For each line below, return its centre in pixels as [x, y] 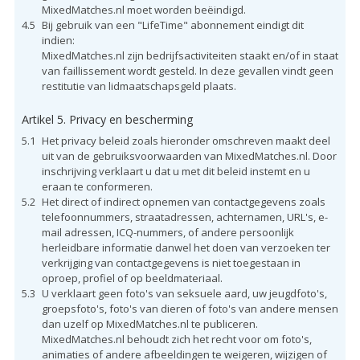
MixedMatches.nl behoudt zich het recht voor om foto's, [176, 339]
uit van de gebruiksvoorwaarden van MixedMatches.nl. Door [189, 155]
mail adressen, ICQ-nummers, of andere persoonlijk [168, 232]
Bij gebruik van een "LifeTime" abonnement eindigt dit [172, 25]
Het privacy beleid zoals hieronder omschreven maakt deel [186, 140]
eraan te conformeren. [97, 186]
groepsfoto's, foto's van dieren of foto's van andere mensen [190, 308]
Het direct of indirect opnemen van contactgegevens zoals [183, 201]
